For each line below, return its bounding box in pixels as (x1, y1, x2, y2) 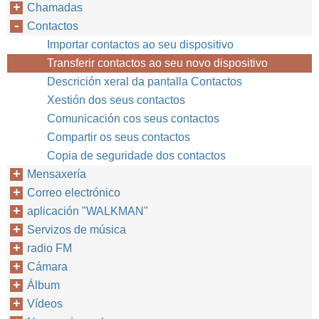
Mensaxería (27, 168, 86, 180)
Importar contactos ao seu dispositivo (47, 38, 234, 51)
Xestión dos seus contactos (47, 94, 185, 106)
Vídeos (27, 298, 63, 310)
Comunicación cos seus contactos (47, 113, 219, 125)
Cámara (27, 261, 68, 273)
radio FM (27, 242, 72, 254)
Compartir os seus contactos (47, 131, 190, 143)
